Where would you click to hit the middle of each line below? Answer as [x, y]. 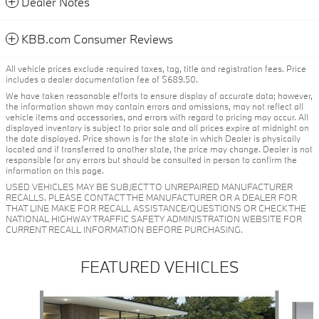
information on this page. [55, 171]
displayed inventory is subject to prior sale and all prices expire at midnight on [157, 128]
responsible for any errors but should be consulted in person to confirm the [151, 160]
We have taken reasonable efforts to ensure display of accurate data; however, [159, 96]
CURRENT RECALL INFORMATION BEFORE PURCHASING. [124, 230]
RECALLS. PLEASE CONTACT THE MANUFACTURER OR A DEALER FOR [151, 198]
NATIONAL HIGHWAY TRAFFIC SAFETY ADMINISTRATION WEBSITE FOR [154, 219]
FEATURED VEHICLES [159, 267]
